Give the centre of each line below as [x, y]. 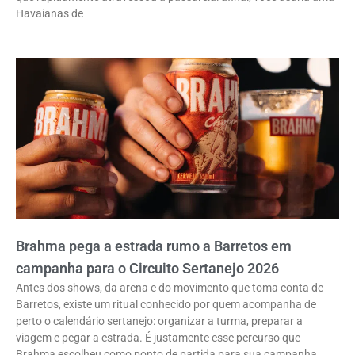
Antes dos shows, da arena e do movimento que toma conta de [170, 288]
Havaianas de [50, 14]
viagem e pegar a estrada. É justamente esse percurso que [158, 338]
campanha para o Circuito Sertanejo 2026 [147, 269]
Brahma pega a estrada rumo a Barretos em [154, 246]
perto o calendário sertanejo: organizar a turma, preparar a [159, 321]
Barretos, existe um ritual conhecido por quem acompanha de [166, 305]
